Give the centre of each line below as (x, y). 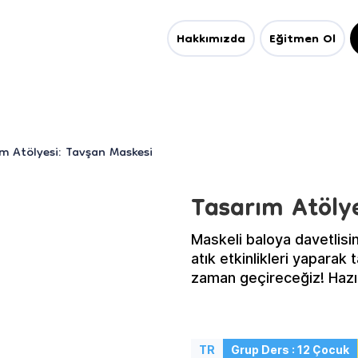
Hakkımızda (211, 40)
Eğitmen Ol (302, 40)
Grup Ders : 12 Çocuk (290, 350)
